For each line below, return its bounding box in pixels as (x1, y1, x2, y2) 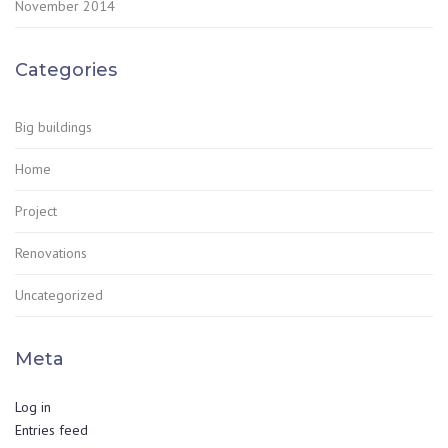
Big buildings (15, 118, 92, 137)
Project (15, 202, 57, 221)
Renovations (15, 244, 87, 263)
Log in (15, 398, 51, 417)
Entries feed (15, 421, 88, 440)
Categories (15, 59, 117, 82)
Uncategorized (15, 286, 103, 305)
